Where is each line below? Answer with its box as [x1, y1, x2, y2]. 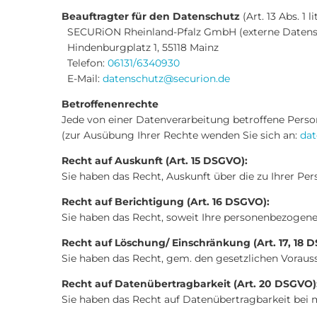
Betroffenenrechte [62, 98, 158, 110]
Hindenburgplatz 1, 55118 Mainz [62, 41, 219, 54]
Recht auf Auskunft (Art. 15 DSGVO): [62, 154, 248, 167]
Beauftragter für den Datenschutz [62, 10, 240, 23]
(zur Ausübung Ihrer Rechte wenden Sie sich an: [62, 129, 300, 142]
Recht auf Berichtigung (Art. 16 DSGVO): [62, 195, 270, 208]
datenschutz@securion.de [103, 72, 230, 85]
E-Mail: [67, 72, 103, 85]
